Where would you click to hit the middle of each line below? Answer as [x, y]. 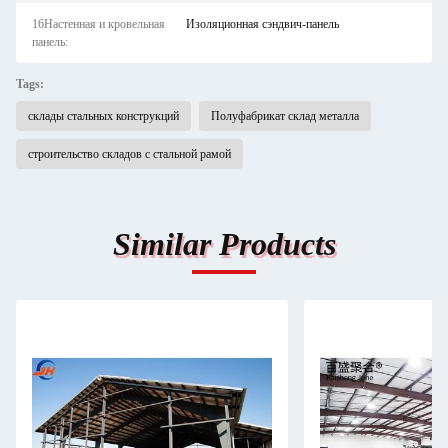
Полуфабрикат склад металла [285, 116]
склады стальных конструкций [103, 116]
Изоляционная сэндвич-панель [262, 24]
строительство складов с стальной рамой [129, 154]
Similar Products [224, 244]
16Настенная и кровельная [98, 24]
